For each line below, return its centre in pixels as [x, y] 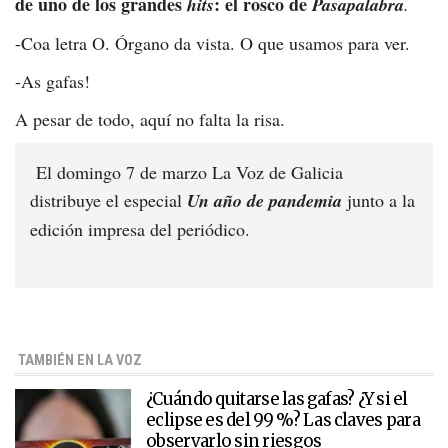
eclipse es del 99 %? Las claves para [283, 420]
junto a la [378, 200]
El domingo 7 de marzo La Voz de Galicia [186, 172]
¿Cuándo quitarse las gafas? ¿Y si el [277, 399]
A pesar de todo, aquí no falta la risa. [150, 119]
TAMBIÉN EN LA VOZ [78, 361]
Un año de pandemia [264, 201]
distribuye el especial [108, 200]
